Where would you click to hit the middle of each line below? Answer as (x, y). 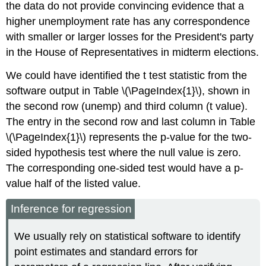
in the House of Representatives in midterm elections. (133, 53)
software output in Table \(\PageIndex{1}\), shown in (128, 91)
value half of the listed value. (74, 184)
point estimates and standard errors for (106, 251)
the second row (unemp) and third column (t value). (127, 107)
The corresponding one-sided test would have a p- (125, 168)
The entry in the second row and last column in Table (131, 122)
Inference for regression (72, 208)
